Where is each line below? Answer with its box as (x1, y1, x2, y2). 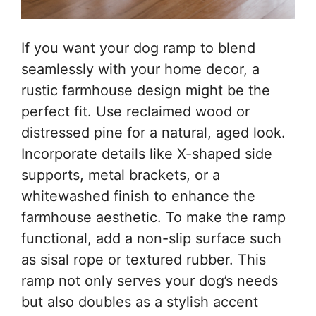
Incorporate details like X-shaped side (21, 145, 272, 162)
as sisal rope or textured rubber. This (21, 250, 266, 268)
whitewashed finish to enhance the (21, 187, 255, 205)
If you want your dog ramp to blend (21, 39, 255, 56)
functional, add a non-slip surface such (21, 229, 281, 247)
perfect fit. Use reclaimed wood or (21, 102, 250, 120)
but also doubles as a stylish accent (21, 293, 258, 310)
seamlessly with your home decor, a (21, 60, 260, 78)
